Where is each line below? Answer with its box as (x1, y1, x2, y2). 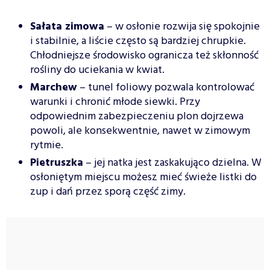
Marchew (30, 79, 77, 97)
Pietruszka (30, 154, 83, 172)
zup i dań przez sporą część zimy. (30, 183, 186, 201)
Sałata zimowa (30, 18, 104, 36)
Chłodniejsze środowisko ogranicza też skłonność (30, 47, 259, 65)
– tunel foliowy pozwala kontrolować (77, 79, 254, 97)
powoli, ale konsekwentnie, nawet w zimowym (30, 122, 250, 140)
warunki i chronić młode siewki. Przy (30, 93, 200, 111)
